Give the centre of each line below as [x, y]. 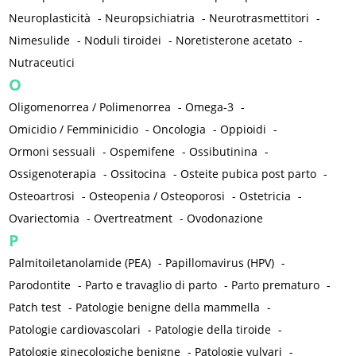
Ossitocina [139, 174]
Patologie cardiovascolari [75, 330]
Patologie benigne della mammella [168, 308]
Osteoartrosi [42, 196]
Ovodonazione [225, 219]
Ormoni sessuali [52, 152]
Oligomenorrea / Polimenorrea [90, 107]
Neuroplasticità [50, 18]
